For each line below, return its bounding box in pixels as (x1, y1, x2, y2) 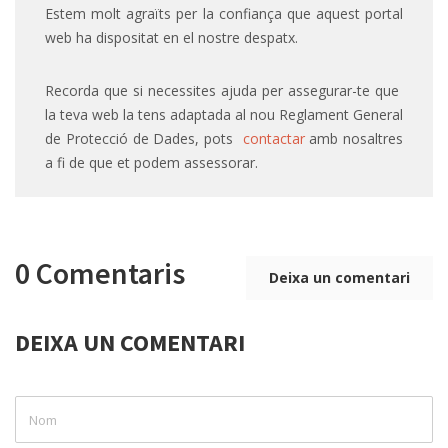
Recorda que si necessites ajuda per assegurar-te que (45, 81, 403, 101)
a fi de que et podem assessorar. (45, 153, 258, 173)
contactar (242, 129, 305, 149)
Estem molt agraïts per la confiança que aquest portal (45, 4, 403, 24)
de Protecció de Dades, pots (45, 129, 243, 149)
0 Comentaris (15, 254, 185, 293)
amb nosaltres (304, 129, 403, 149)
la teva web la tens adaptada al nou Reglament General (45, 105, 403, 125)
